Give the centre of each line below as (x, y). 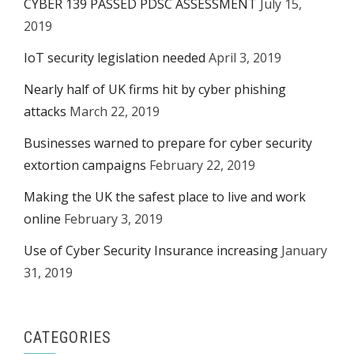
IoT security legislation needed (115, 58)
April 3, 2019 (245, 58)
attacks (45, 111)
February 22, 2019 (202, 165)
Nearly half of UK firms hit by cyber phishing (155, 89)
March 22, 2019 (115, 111)
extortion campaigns (85, 165)
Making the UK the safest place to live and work (165, 197)
